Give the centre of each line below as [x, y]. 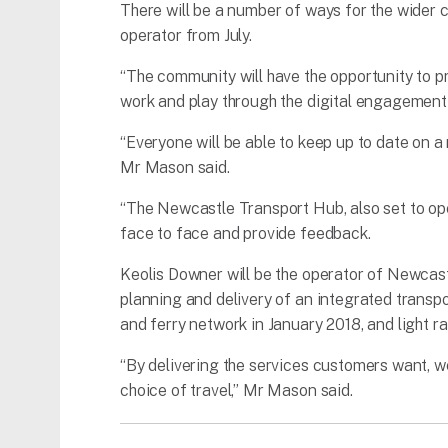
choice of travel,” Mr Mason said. [236, 391]
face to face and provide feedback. [245, 234]
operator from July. [186, 36]
